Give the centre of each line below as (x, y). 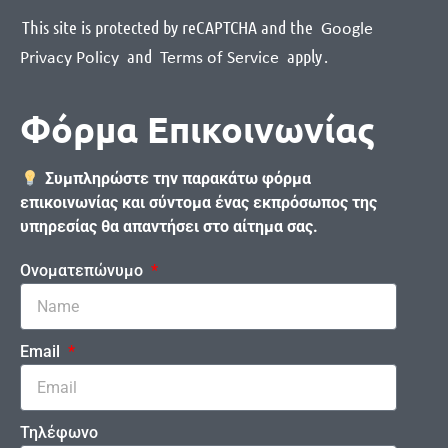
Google (347, 29)
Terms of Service (220, 58)
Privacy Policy (72, 58)
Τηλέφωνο (59, 433)
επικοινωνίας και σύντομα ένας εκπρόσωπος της (199, 203)
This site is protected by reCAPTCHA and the (168, 26)
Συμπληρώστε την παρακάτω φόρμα (177, 179)
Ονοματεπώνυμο (84, 271)
